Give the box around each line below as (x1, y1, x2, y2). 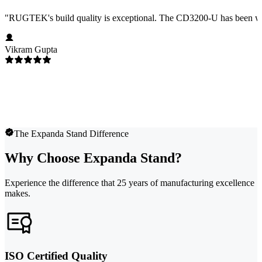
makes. (5, 188, 30, 199)
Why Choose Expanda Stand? (5, 150, 182, 166)
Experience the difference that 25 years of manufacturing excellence (5, 178, 254, 188)
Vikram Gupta (5, 44, 57, 54)
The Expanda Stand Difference (14, 128, 129, 139)
